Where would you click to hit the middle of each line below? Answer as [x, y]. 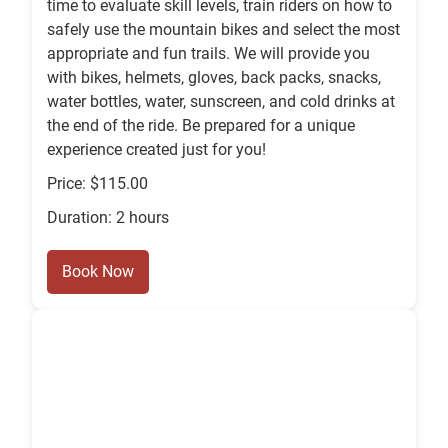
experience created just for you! [156, 150]
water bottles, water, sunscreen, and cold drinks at [221, 102]
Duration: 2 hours [108, 218]
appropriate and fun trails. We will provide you [208, 54]
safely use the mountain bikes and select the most [223, 30]
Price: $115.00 [97, 184]
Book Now [98, 272]
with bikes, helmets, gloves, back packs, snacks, [214, 78]
